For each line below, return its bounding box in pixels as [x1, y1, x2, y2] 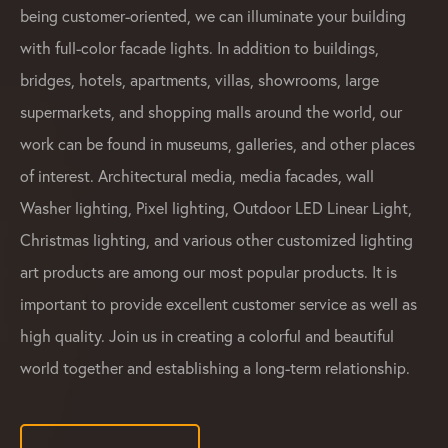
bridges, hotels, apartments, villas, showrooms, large [20, 69, 379, 91]
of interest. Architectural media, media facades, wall [20, 165, 374, 187]
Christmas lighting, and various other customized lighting [20, 229, 413, 251]
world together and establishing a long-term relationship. [20, 357, 410, 379]
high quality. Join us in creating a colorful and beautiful [20, 325, 394, 347]
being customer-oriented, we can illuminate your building [20, 5, 406, 27]
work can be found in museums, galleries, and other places [20, 133, 415, 155]
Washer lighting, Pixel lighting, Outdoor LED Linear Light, [20, 197, 412, 219]
